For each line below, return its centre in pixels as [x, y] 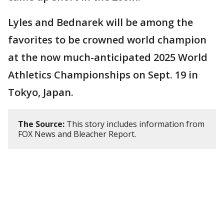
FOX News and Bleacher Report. [78, 134]
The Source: [41, 124]
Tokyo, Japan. [42, 92]
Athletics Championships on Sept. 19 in [103, 75]
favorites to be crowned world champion [107, 40]
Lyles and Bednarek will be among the [100, 22]
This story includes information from [134, 124]
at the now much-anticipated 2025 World [108, 57]
